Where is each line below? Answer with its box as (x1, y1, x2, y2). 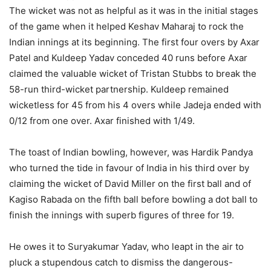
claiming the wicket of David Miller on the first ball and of (9, 178, 251, 189)
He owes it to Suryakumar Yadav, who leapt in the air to (9, 241, 244, 252)
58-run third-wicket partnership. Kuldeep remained (9, 83, 229, 95)
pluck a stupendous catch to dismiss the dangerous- (9, 256, 233, 268)
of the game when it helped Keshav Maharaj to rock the (9, 21, 244, 32)
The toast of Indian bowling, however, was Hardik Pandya (9, 146, 253, 158)
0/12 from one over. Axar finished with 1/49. (9, 115, 195, 126)
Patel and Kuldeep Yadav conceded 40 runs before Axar (9, 52, 247, 64)
